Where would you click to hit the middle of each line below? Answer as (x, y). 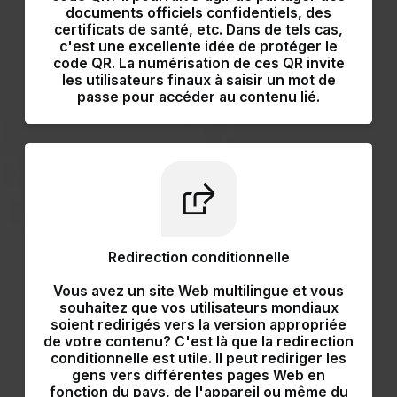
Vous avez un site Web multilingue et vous (198, 291)
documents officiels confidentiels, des (198, 12)
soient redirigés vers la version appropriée (198, 324)
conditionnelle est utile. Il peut (156, 358)
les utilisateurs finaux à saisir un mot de (198, 80)
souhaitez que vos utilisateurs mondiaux (198, 307)
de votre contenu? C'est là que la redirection (198, 341)
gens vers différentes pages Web (190, 375)
